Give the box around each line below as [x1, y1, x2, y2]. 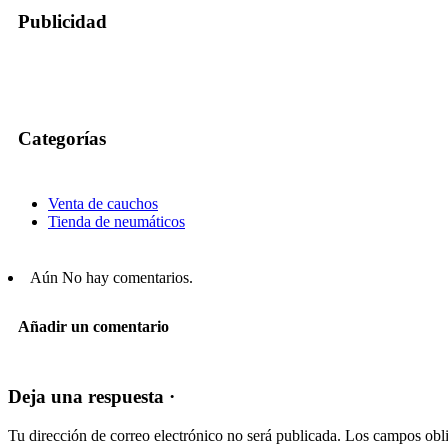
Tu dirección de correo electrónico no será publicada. [8, 426, 341, 444]
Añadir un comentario [18, 318, 169, 336]
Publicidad [18, 10, 107, 32]
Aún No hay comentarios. [30, 268, 193, 286]
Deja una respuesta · [8, 386, 175, 408]
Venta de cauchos [48, 194, 158, 212]
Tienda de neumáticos [48, 212, 185, 230]
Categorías [18, 128, 106, 150]
